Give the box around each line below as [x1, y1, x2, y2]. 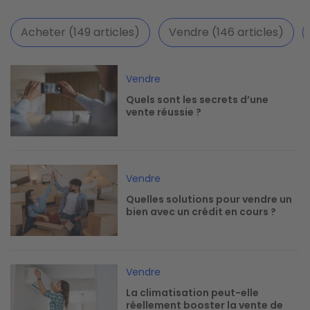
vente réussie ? [126, 105, 202, 120]
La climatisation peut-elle [126, 286, 259, 300]
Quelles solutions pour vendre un [126, 192, 293, 207]
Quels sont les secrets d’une [126, 93, 269, 107]
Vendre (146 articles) [169, 24, 284, 40]
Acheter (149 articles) [21, 24, 140, 40]
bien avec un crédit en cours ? [126, 205, 277, 219]
